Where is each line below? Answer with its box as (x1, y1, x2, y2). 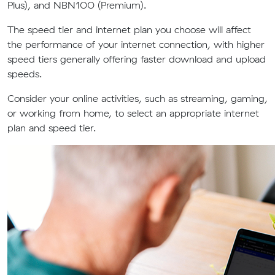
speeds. (7, 68, 42, 80)
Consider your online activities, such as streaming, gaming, (7, 92, 268, 104)
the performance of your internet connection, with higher (7, 38, 265, 50)
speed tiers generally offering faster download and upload (7, 53, 266, 65)
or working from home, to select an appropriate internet (7, 107, 259, 119)
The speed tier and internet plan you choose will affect (7, 23, 251, 36)
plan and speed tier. (7, 122, 96, 134)
